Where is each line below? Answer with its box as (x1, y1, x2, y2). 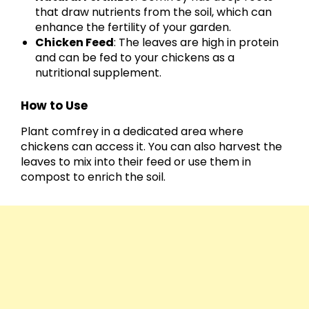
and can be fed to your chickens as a (35, 49, 235, 66)
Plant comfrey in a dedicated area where (21, 123, 243, 140)
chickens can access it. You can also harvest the (21, 139, 282, 155)
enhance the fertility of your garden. (35, 19, 232, 35)
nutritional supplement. (35, 64, 162, 81)
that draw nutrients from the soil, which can (35, 3, 272, 20)
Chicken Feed (35, 34, 114, 50)
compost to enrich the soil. (21, 169, 166, 186)
